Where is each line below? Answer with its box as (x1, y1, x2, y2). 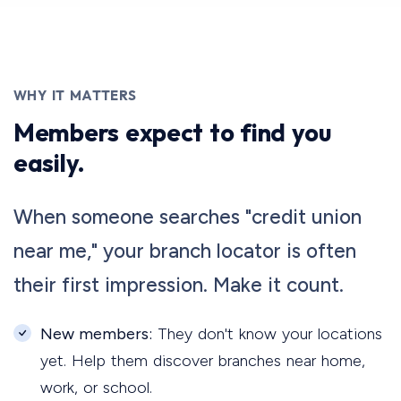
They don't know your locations (152, 323, 382, 344)
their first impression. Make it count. (13, 272, 344, 297)
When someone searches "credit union (13, 204, 362, 229)
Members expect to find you (13, 115, 331, 148)
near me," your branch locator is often (13, 238, 356, 263)
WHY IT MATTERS (13, 86, 137, 104)
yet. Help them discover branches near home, (40, 350, 365, 371)
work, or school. (40, 377, 152, 397)
